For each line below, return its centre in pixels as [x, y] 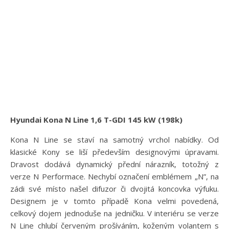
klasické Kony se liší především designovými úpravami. [114, 152]
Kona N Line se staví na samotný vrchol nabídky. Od [114, 139]
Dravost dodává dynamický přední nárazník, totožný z [114, 164]
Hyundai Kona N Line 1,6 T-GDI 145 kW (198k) [96, 119]
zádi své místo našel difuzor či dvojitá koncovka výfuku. [114, 188]
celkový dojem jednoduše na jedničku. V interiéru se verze [114, 213]
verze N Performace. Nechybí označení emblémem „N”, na [114, 176]
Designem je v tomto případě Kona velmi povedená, [114, 201]
